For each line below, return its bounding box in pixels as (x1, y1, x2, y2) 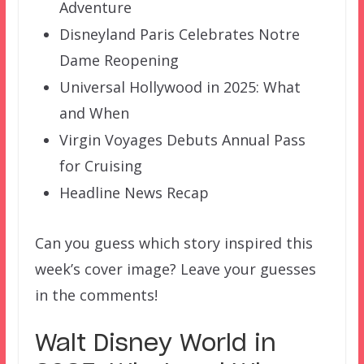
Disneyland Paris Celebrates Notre (58, 24, 300, 45)
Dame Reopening (58, 50, 179, 71)
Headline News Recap (58, 183, 209, 203)
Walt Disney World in (34, 333, 276, 357)
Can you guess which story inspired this (34, 233, 313, 253)
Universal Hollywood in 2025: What (58, 77, 301, 97)
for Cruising (58, 156, 142, 176)
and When (58, 103, 129, 123)
